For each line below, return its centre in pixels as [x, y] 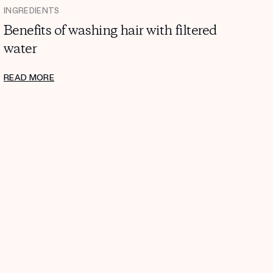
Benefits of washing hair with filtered [110, 31]
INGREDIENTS [32, 11]
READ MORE [29, 78]
